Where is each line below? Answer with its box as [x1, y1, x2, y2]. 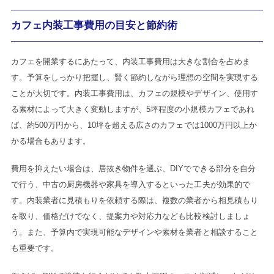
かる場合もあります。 [10, 136, 91, 146]
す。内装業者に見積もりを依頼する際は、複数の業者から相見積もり [10, 196, 258, 206]
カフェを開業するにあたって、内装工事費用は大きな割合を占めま [10, 56, 250, 66]
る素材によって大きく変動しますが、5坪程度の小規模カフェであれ [10, 104, 254, 114]
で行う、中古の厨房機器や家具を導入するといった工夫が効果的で [10, 180, 250, 190]
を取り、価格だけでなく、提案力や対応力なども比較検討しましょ [10, 212, 250, 221]
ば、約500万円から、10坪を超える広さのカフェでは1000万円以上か [10, 120, 257, 130]
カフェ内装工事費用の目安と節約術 [10, 19, 178, 31]
